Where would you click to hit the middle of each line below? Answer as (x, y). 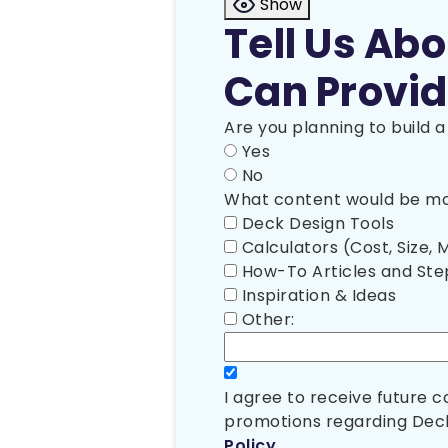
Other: (268, 320)
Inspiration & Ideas (318, 296)
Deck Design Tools (317, 224)
